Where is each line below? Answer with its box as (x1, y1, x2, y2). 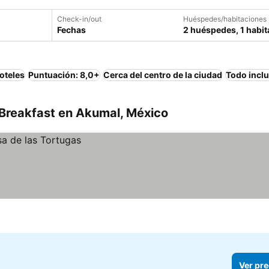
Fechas (57, 25, 86, 35)
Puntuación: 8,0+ (28, 70, 100, 80)
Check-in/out (57, 14, 101, 23)
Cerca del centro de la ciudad (103, 70, 222, 80)
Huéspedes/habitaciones (183, 14, 267, 23)
